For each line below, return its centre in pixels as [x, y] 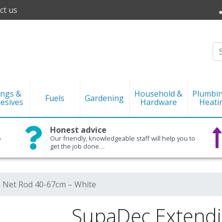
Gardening [105, 98]
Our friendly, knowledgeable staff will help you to [123, 138]
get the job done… [77, 146]
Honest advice [78, 130]
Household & [159, 94]
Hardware [158, 102]
